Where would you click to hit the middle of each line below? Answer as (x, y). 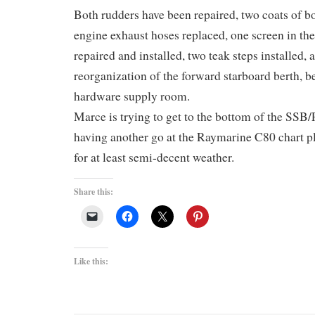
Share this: (94, 191)
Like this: (91, 261)
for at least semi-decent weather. (154, 157)
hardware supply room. (132, 96)
